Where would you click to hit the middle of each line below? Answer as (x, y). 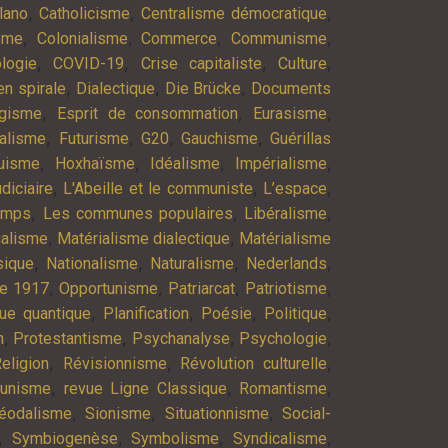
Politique (295, 313)
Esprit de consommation (148, 113)
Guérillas (301, 138)
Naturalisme (192, 263)
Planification (146, 313)
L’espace (295, 188)
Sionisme (118, 413)
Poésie (226, 313)
